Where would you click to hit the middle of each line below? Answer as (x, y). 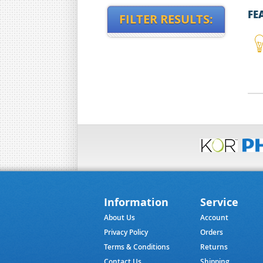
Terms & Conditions (137, 247)
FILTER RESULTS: (166, 19)
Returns (214, 247)
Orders (212, 232)
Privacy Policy (126, 232)
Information (136, 202)
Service (220, 202)
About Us (119, 218)
